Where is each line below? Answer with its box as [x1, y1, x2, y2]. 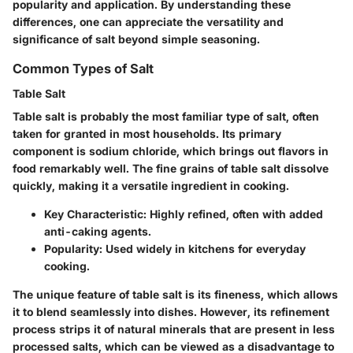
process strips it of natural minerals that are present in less [13, 322, 335, 336]
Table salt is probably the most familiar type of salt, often [13, 110, 319, 124]
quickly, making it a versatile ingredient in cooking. [13, 179, 289, 193]
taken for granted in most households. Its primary [13, 127, 281, 141]
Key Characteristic [44, 207, 143, 221]
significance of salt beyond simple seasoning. [13, 32, 260, 46]
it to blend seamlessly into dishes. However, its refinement [13, 305, 329, 319]
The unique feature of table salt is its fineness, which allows [13, 288, 338, 302]
